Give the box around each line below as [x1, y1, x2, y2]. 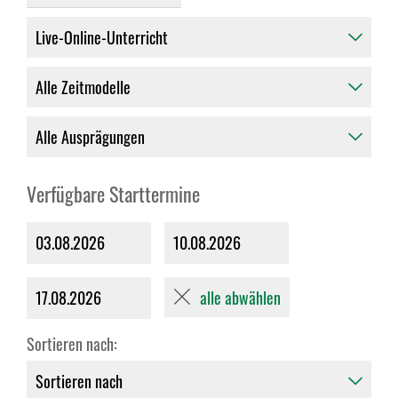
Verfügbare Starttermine [27, 179, 200, 208]
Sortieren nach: [27, 332, 117, 355]
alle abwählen [200, 285, 281, 309]
